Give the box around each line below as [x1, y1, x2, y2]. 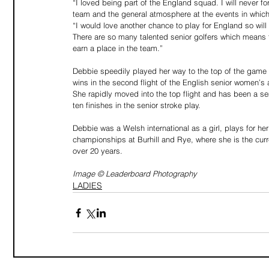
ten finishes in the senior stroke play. [73, 100, 201, 110]
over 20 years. [73, 146, 125, 156]
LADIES [73, 180, 102, 191]
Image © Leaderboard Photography [73, 169, 197, 178]
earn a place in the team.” [73, 43, 163, 53]
